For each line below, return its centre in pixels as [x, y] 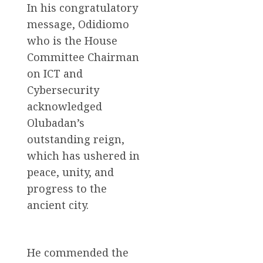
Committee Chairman [83, 57]
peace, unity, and [70, 172]
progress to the [67, 188]
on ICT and [55, 73]
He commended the [78, 252]
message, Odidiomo [78, 24]
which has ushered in [83, 155]
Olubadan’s [56, 122]
